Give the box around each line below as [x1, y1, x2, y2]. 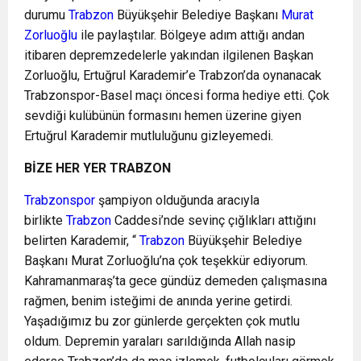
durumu [24, 7, 68, 23]
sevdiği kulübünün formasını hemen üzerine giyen [24, 108, 301, 123]
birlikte [24, 213, 66, 228]
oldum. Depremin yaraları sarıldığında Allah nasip [24, 334, 296, 349]
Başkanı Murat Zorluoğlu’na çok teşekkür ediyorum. [24, 253, 308, 268]
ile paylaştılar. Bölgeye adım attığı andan [81, 27, 305, 43]
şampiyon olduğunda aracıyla [98, 193, 259, 208]
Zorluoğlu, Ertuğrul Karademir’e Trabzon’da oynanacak [24, 68, 322, 83]
